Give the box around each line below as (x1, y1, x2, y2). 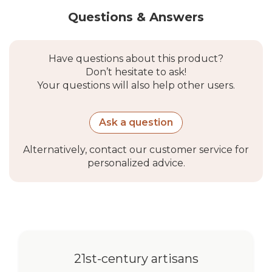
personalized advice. (87, 157, 185, 169)
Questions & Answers (68, 10, 204, 25)
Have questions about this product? (49, 53, 223, 65)
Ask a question (99, 117, 173, 129)
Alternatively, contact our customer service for (23, 144, 249, 156)
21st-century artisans (73, 251, 199, 267)
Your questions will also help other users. (37, 80, 235, 92)
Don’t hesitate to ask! (86, 66, 186, 78)
